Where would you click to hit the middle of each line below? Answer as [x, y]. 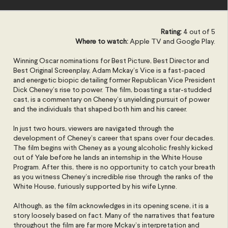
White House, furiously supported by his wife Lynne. [95, 187]
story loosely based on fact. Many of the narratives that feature [114, 216]
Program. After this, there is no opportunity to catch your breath [115, 167]
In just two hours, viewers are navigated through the [94, 129]
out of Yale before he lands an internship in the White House [108, 158]
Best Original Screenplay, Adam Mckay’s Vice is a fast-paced [109, 71]
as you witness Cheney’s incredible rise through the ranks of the [113, 177]
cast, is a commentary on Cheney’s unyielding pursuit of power [112, 100]
